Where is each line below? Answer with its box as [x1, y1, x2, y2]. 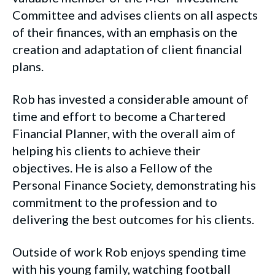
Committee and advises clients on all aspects [12, 7, 258, 22]
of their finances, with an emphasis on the [12, 24, 238, 39]
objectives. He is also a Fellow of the [12, 160, 212, 175]
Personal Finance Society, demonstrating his [12, 177, 256, 192]
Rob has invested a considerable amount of [12, 91, 249, 106]
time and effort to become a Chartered [12, 108, 226, 123]
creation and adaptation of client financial [12, 41, 242, 56]
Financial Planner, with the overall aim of [12, 125, 236, 141]
